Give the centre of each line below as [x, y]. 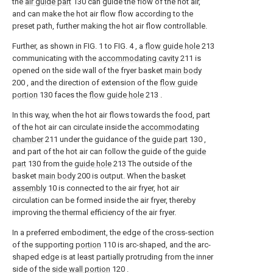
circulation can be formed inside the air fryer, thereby [104, 200]
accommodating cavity [138, 58]
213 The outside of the [152, 164]
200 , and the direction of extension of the [86, 83]
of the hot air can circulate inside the [76, 127]
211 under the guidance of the [97, 139]
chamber [28, 139]
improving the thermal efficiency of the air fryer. [94, 212]
